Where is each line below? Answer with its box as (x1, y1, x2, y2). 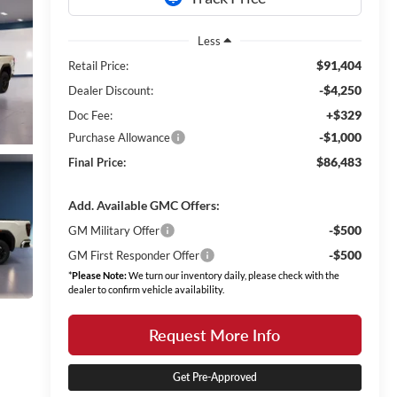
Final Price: (67, 154, 126, 169)
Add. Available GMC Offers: (67, 197, 220, 213)
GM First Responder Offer (67, 247, 199, 262)
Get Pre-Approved (172, 370, 257, 384)
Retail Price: (67, 58, 128, 73)
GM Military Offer (67, 222, 160, 237)
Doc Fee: (67, 107, 113, 122)
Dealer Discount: (67, 82, 153, 97)
